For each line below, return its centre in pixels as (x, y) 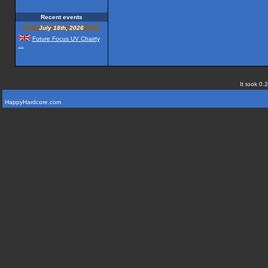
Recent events (61, 17)
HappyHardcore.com (33, 102)
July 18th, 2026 (61, 28)
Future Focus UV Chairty (66, 39)
